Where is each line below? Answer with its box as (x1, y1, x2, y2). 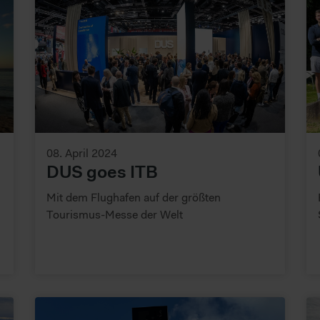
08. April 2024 (46, 145, 117, 160)
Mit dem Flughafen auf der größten (46, 189, 221, 204)
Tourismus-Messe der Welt (46, 206, 183, 221)
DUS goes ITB (46, 161, 158, 183)
